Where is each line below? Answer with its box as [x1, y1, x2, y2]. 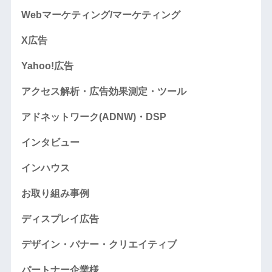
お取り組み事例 [21, 188, 89, 199]
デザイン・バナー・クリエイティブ [21, 239, 177, 250]
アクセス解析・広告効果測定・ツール [21, 86, 186, 97]
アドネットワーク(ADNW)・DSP [21, 112, 166, 123]
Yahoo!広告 [21, 61, 73, 72]
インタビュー [21, 137, 80, 148]
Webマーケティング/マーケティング [21, 10, 180, 21]
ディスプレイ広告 [21, 214, 99, 225]
